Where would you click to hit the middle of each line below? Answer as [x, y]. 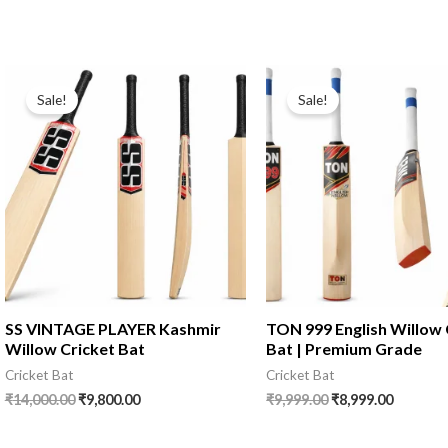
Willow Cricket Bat [74, 349]
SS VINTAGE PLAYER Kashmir [112, 329]
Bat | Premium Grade [344, 349]
